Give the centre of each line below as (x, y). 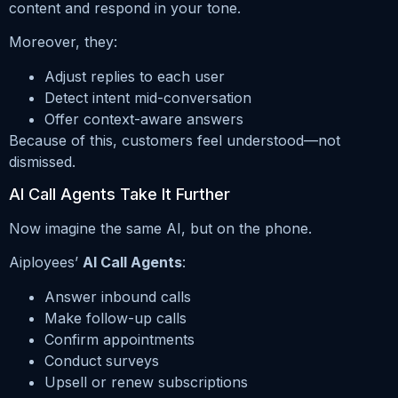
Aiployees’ (46, 263)
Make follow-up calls (115, 318)
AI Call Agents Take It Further (119, 194)
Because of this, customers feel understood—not (175, 140)
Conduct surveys (102, 360)
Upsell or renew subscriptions (146, 382)
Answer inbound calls (118, 296)
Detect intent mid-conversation (148, 97)
